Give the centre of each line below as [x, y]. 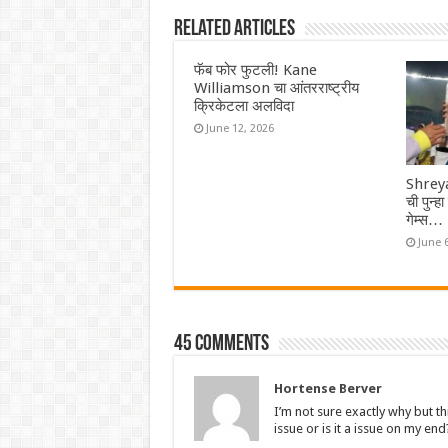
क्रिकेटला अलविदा [243, 106]
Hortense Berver [327, 388]
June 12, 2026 [239, 129]
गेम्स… [425, 219]
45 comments [221, 344]
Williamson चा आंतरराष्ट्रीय [276, 88]
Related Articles [234, 30]
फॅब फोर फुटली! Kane [255, 70]
